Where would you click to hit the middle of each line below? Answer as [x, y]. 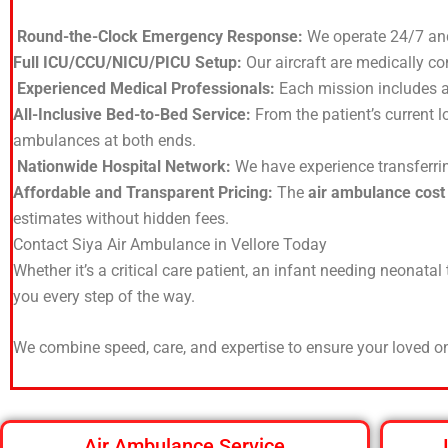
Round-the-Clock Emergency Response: [162, 36]
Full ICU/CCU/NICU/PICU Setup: [129, 62]
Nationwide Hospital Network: [126, 166]
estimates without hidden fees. [121, 218]
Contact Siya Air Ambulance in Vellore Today [170, 244]
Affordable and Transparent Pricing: [145, 192]
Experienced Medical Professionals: [148, 88]
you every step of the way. [104, 296]
